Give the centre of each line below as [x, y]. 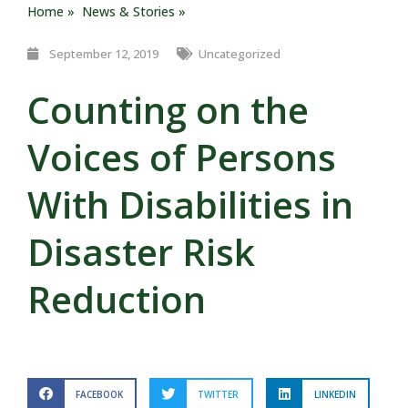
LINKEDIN [335, 394]
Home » [55, 11]
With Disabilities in [190, 204]
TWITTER [219, 394]
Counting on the [168, 110]
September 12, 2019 [104, 54]
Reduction [117, 299]
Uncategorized [240, 54]
